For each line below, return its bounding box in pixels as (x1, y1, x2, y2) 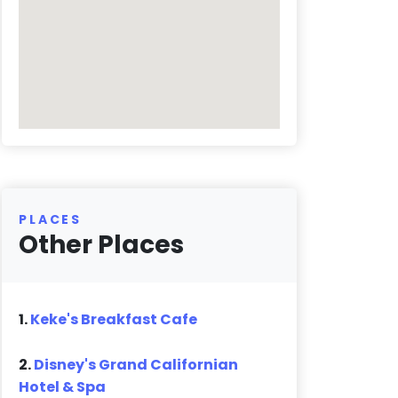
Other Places (19, 227, 185, 263)
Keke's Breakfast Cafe (30, 309, 198, 330)
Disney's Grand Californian (34, 354, 239, 376)
